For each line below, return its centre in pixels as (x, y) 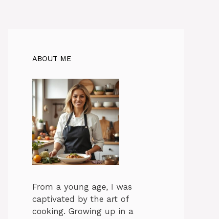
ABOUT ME (52, 58)
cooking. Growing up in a (83, 211)
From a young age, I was (82, 187)
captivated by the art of (80, 199)
